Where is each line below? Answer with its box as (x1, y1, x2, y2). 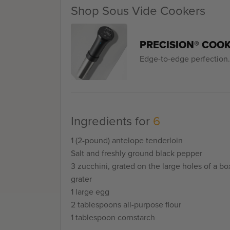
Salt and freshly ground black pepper (71, 147, 202, 159)
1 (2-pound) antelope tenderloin (71, 134, 183, 146)
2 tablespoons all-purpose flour (71, 198, 181, 210)
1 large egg (71, 185, 109, 198)
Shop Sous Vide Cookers (71, 1, 205, 20)
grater (71, 172, 92, 185)
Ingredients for (71, 111, 153, 130)
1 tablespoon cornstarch (71, 211, 155, 223)
